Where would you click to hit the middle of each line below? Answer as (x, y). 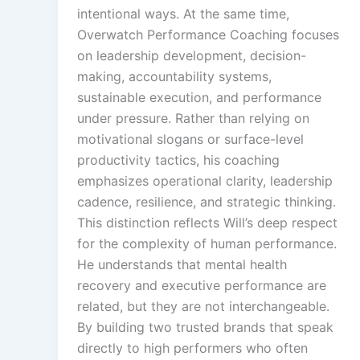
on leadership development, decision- (192, 56)
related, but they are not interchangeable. (203, 307)
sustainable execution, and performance (199, 98)
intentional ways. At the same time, (183, 14)
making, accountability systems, (174, 77)
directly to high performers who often (192, 348)
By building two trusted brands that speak (205, 327)
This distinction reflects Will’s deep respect (207, 223)
